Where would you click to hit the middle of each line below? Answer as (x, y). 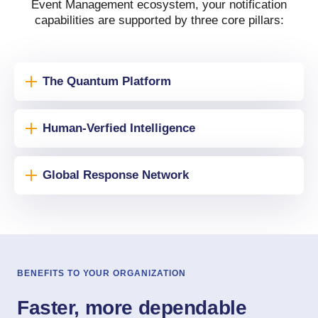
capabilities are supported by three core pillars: (159, 20)
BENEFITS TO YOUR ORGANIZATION (102, 273)
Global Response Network (116, 175)
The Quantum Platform (107, 81)
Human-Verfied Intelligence (119, 128)
